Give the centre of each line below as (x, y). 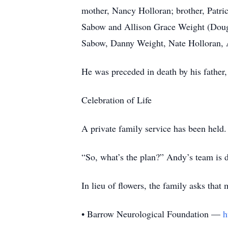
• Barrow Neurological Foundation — (151, 214)
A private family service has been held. (154, 128)
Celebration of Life (117, 100)
